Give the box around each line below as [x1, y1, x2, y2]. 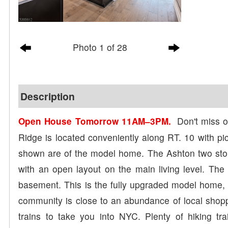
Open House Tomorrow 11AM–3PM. [18, 115, 171, 128]
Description [20, 89, 75, 104]
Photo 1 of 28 [72, 40, 127, 53]
